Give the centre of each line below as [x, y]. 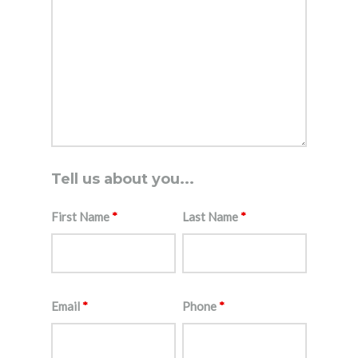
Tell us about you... [123, 179]
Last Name [212, 217]
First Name [82, 217]
